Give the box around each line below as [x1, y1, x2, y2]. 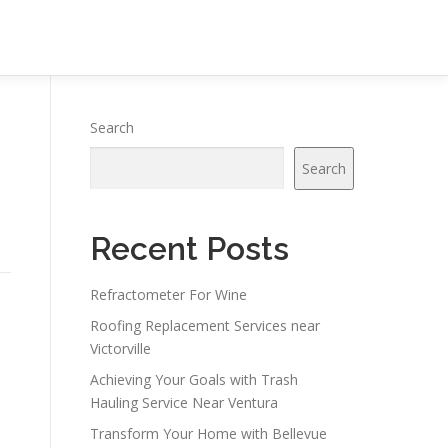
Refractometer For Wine [90, 285, 247, 304]
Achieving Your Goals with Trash [90, 370, 298, 389]
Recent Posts [90, 230, 289, 267]
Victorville [90, 339, 151, 358]
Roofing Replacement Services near [90, 316, 320, 335]
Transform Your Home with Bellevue [90, 424, 327, 443]
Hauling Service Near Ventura [90, 393, 278, 412]
